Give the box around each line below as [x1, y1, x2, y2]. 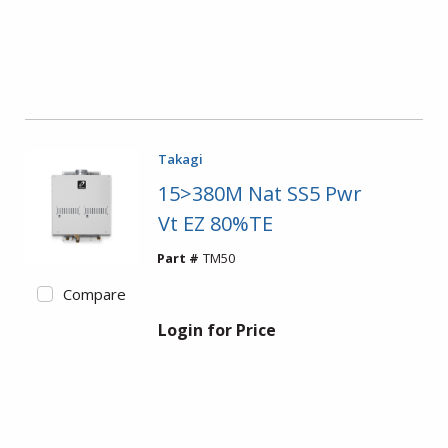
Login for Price [157, 319, 276, 341]
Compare [62, 283, 126, 304]
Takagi [157, 150, 203, 168]
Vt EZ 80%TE [157, 210, 273, 237]
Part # [156, 249, 199, 267]
